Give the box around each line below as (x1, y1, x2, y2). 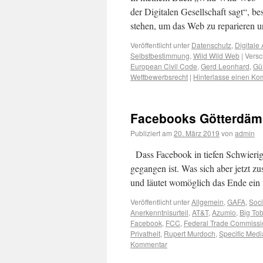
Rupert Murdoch (164, 228, 215, 238)
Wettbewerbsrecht (130, 72, 188, 82)
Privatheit (130, 228, 160, 238)
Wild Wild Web (193, 50, 240, 60)
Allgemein (191, 197, 224, 207)
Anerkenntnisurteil (130, 207, 188, 217)
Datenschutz (191, 40, 231, 50)
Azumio (212, 207, 236, 217)
